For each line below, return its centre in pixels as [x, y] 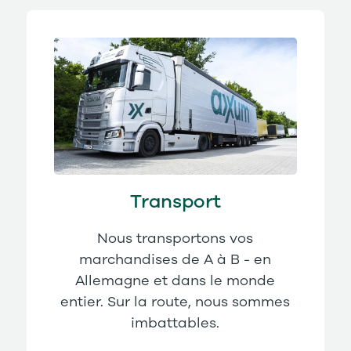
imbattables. [175, 323]
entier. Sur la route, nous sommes [175, 302]
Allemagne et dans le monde [175, 281]
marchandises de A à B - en [175, 260]
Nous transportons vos [175, 239]
